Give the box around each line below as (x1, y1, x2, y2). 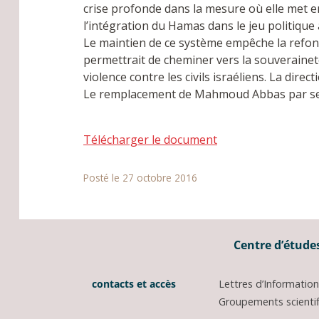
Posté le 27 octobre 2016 (83, 171, 197, 185)
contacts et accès (89, 277, 176, 291)
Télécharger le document (83, 132, 217, 148)
